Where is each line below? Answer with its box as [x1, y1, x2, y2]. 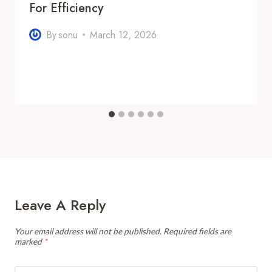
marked [15, 236, 44, 246]
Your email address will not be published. [15, 226, 161, 236]
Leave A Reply [15, 194, 106, 216]
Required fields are [163, 226, 231, 236]
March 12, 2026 [90, 27, 157, 42]
